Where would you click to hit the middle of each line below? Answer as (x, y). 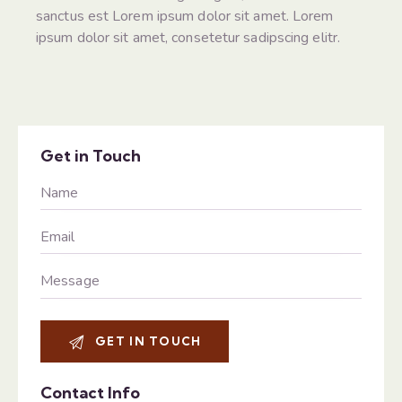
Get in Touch (91, 155)
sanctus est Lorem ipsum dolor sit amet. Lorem (185, 16)
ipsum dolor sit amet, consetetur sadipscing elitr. (188, 37)
